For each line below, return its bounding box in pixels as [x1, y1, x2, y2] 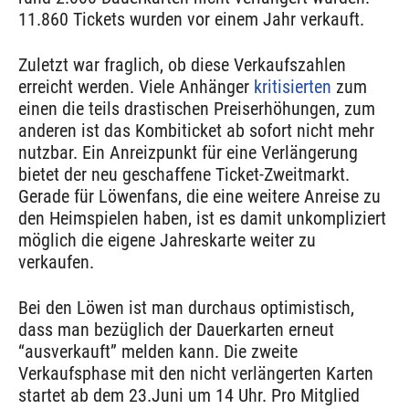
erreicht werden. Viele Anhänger [18, 75, 254, 98]
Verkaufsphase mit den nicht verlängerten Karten [18, 362, 373, 384]
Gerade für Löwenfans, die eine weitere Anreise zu [18, 184, 381, 207]
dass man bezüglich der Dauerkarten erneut [18, 318, 334, 341]
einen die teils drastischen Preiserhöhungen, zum [18, 97, 375, 120]
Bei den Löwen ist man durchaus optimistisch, [18, 296, 354, 319]
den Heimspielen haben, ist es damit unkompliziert [18, 206, 386, 229]
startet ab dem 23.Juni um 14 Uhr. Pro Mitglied [18, 383, 360, 406]
